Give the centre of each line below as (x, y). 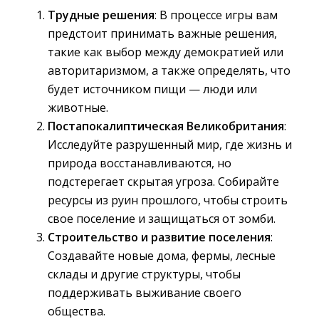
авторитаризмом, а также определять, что (169, 70)
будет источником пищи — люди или (152, 89)
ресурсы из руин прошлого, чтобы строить (168, 200)
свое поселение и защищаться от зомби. (162, 219)
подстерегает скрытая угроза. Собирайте (163, 182)
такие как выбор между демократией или (166, 52)
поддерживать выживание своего (145, 293)
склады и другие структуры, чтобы (144, 274)
